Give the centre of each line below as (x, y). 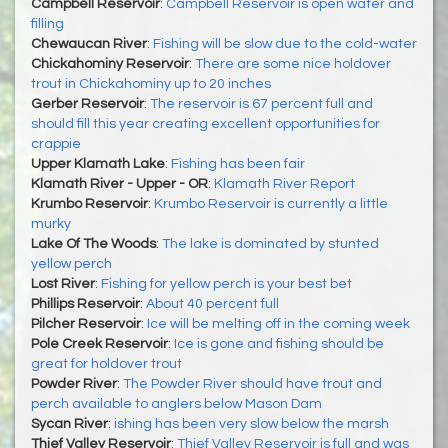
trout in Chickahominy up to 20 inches (151, 83)
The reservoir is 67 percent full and (261, 103)
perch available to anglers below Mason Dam (176, 403)
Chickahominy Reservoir (110, 63)
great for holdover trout (106, 363)
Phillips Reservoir (85, 303)
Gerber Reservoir (87, 103)
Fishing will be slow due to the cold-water (285, 43)
